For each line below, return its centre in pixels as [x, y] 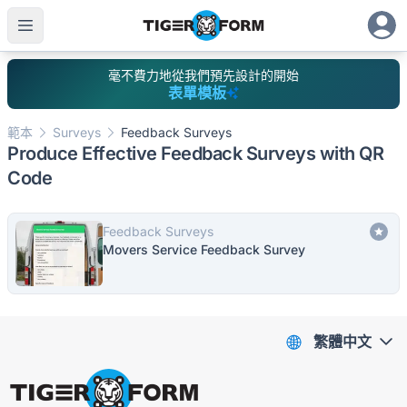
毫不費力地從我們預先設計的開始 [203, 75]
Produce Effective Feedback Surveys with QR [195, 154]
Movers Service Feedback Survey [204, 249]
